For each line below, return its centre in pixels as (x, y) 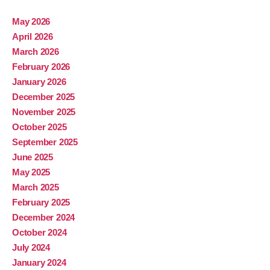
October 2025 (39, 127)
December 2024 (44, 218)
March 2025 (36, 187)
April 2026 (33, 37)
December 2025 (44, 97)
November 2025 (44, 112)
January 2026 (39, 82)
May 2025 (31, 172)
